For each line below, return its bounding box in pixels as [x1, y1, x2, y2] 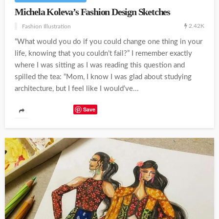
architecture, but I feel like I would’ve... [15, 85, 139, 93]
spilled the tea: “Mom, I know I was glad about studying [15, 73, 192, 81]
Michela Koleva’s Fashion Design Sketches [15, 7, 170, 18]
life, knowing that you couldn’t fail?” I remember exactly [15, 50, 192, 58]
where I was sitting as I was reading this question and [15, 62, 185, 69]
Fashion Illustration [22, 23, 71, 30]
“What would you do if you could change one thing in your [15, 38, 202, 46]
